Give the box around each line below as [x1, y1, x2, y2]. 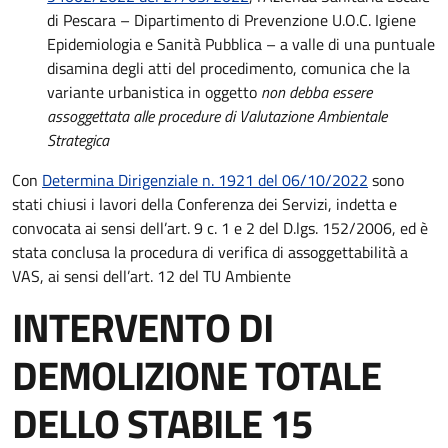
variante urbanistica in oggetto [47, 80, 262, 104]
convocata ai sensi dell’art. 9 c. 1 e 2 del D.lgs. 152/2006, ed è [12, 216, 428, 240]
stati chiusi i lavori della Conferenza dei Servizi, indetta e [12, 192, 397, 216]
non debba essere [261, 80, 373, 104]
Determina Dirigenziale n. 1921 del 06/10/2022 [42, 168, 368, 192]
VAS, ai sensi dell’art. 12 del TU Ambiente [12, 264, 291, 288]
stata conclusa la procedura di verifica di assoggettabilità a [12, 240, 408, 264]
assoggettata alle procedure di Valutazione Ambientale [47, 104, 388, 128]
